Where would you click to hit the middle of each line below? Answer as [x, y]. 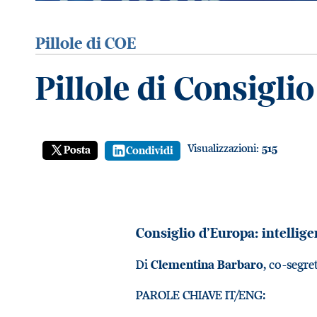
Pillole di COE [86, 42]
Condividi [150, 150]
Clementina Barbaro [207, 264]
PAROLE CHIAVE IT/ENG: [200, 295]
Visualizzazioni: [225, 148]
